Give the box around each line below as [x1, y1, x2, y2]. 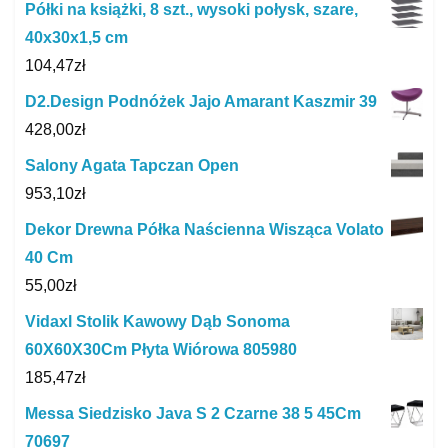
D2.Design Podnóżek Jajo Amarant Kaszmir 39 [25, 93, 377, 111]
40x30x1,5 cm [25, 29, 128, 47]
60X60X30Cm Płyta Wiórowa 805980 [25, 341, 297, 359]
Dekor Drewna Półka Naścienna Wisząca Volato [25, 221, 384, 239]
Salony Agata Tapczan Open [25, 157, 239, 175]
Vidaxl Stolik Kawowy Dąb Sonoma [25, 313, 290, 331]
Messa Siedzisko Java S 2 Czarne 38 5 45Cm [25, 405, 361, 423]
